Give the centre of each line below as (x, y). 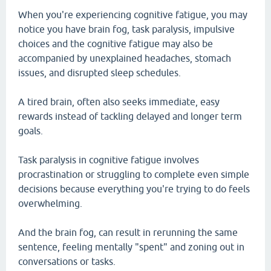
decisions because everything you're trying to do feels (134, 189)
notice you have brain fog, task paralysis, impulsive (126, 29)
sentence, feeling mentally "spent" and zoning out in (131, 247)
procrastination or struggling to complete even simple (134, 174)
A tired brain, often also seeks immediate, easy (119, 102)
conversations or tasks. (67, 261)
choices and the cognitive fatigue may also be (116, 44)
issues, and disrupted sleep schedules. (100, 73)
